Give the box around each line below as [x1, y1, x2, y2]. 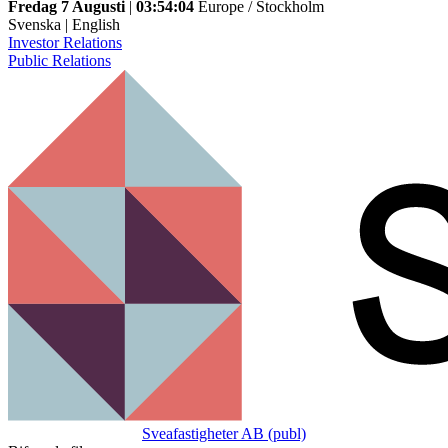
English [72, 16, 120, 33]
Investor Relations [8, 34, 122, 51]
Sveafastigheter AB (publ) [142, 425, 306, 442]
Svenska [8, 16, 61, 33]
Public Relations [8, 52, 111, 69]
